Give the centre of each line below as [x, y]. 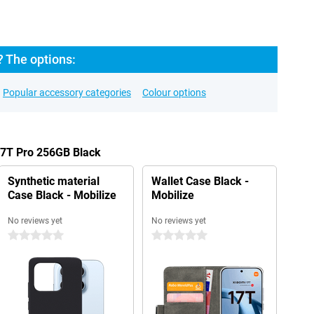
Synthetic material [53, 181]
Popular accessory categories [67, 93]
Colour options [174, 93]
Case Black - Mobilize [62, 195]
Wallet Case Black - [200, 181]
